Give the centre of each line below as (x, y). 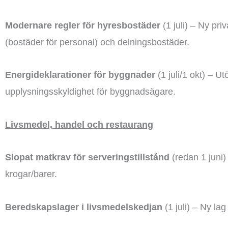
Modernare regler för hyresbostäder (83, 25)
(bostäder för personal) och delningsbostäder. (97, 42)
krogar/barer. (31, 174)
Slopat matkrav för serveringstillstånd (87, 157)
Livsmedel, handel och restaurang (79, 124)
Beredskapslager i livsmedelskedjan (84, 207)
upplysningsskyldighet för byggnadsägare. (90, 92)
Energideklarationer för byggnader (80, 75)
